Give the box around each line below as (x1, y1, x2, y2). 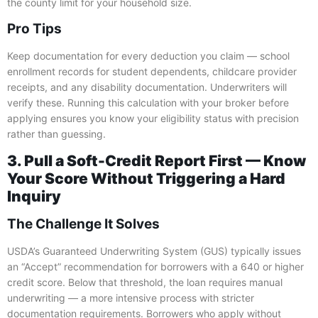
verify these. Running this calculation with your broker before (7, 96, 289, 109)
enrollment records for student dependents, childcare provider (7, 65, 297, 77)
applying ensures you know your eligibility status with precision (7, 111, 299, 124)
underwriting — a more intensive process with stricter (7, 292, 254, 305)
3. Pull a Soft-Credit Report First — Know (7, 152, 306, 170)
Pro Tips (7, 20, 62, 37)
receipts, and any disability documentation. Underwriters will (7, 80, 287, 93)
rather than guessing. (7, 127, 106, 140)
